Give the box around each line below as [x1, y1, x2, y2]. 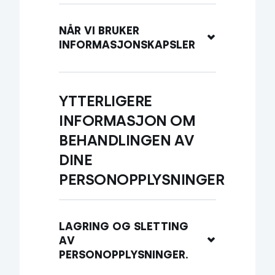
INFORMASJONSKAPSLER [59, 38, 195, 52]
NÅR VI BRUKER [59, 24, 139, 37]
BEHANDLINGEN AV [59, 131, 195, 149]
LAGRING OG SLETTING [59, 220, 188, 233]
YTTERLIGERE [59, 92, 152, 110]
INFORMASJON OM [59, 112, 195, 130]
